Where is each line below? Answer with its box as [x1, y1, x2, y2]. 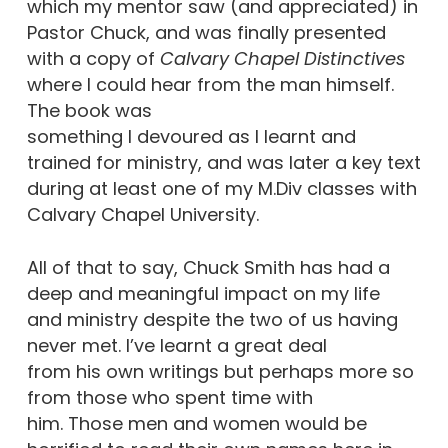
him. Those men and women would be [26, 411, 367, 436]
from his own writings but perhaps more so [26, 359, 414, 384]
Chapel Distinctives [233, 46, 405, 71]
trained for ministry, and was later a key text [26, 150, 421, 175]
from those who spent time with [26, 385, 313, 410]
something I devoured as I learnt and [26, 124, 356, 149]
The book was [26, 98, 152, 123]
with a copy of [26, 46, 160, 71]
